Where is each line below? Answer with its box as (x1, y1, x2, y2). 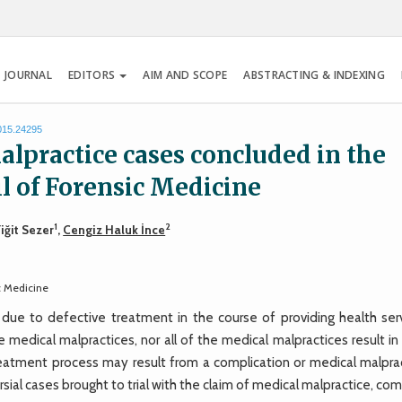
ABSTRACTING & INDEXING (243, 67, 385, 83)
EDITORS (68, 67, 118, 83)
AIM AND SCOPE (143, 67, 228, 83)
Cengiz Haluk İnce (63, 222, 166, 237)
